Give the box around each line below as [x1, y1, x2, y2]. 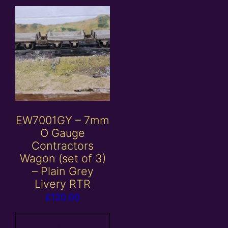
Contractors [32, 139, 94, 153]
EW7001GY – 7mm [16, 113, 110, 127]
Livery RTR [35, 177, 91, 191]
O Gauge [40, 126, 85, 140]
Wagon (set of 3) [19, 152, 106, 165]
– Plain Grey [32, 164, 94, 178]
